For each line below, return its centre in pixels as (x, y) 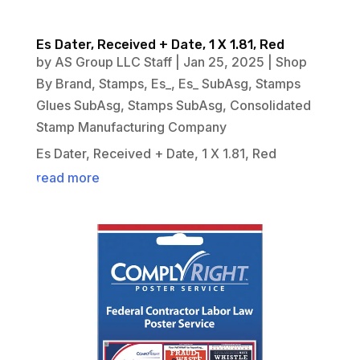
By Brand (63, 84)
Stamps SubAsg (175, 106)
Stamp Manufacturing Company (131, 127)
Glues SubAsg (78, 106)
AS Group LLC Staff (113, 62)
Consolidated (270, 106)
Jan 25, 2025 (223, 62)
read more (67, 178)
